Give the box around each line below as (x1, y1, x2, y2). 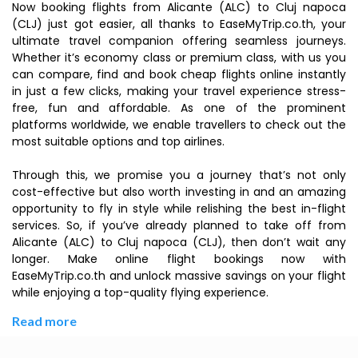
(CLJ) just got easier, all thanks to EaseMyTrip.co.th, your (12, 16, 346, 32)
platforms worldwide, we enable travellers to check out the (12, 117, 346, 133)
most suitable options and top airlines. (12, 133, 225, 149)
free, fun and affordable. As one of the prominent (12, 100, 346, 116)
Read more (12, 313, 77, 328)
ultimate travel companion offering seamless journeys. (12, 33, 346, 49)
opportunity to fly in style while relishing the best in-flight (12, 201, 346, 217)
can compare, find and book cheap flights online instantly (12, 66, 346, 82)
